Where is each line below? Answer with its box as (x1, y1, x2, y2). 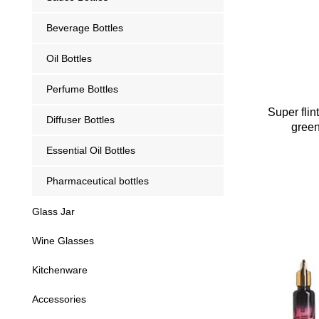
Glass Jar (31, 206, 75, 217)
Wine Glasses (31, 235, 94, 246)
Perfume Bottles (46, 83, 118, 95)
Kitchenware (31, 264, 88, 276)
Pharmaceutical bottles (46, 175, 149, 187)
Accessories (31, 293, 86, 305)
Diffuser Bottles (46, 114, 115, 125)
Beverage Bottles (46, 22, 123, 33)
